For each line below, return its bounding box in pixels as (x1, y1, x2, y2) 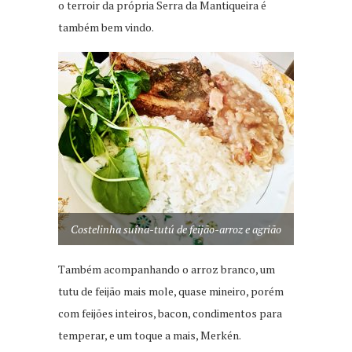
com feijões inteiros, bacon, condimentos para (58, 306, 282, 321)
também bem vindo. (58, 20, 154, 35)
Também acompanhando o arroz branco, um (58, 262, 275, 277)
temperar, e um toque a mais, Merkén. (58, 328, 241, 343)
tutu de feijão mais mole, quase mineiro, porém (58, 284, 284, 299)
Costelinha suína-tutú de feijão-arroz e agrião (71, 222, 281, 237)
